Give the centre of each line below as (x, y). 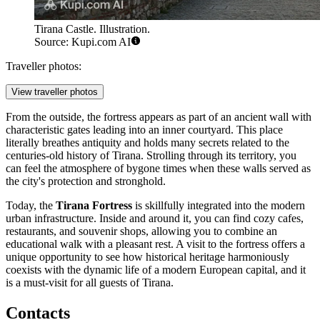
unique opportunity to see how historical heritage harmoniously (147, 257)
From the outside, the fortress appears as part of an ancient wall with (159, 117)
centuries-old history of (59, 156)
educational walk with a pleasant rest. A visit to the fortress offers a (155, 244)
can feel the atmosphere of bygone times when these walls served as (158, 169)
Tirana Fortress (94, 206)
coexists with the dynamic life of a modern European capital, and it (156, 270)
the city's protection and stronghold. (86, 181)
